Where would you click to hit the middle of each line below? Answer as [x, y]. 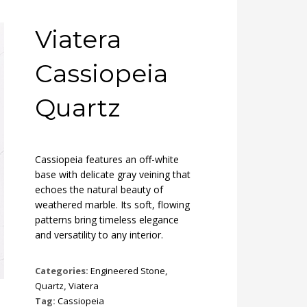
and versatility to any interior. [99, 235]
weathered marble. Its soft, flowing [112, 205]
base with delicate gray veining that [113, 174]
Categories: [63, 271]
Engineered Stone [128, 271]
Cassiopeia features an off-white [107, 159]
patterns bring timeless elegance [107, 220]
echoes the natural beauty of [99, 189]
